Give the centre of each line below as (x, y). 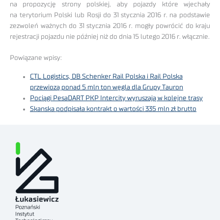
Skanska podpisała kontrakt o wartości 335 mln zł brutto (113, 109)
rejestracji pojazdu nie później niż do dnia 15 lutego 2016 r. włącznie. (110, 37)
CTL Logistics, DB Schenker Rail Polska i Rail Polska (107, 77)
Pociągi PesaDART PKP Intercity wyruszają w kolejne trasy (117, 98)
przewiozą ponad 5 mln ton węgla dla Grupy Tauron (107, 88)
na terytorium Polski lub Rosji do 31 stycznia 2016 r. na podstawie (110, 15)
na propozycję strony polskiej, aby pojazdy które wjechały (110, 5)
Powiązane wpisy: (36, 58)
